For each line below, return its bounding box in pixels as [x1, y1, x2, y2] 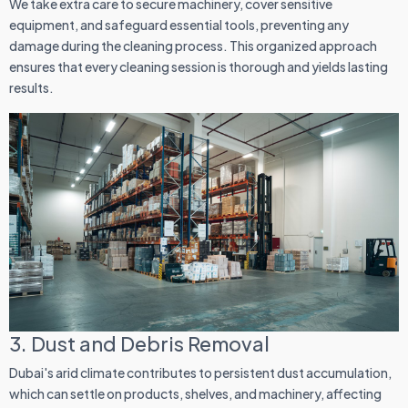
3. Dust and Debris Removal [9, 331, 270, 357]
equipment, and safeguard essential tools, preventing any [9, 16, 349, 34]
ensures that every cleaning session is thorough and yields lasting [9, 58, 388, 76]
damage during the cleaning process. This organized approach [9, 37, 377, 55]
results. [9, 79, 54, 97]
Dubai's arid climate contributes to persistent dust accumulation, [9, 364, 392, 382]
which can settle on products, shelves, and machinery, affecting [9, 385, 382, 403]
